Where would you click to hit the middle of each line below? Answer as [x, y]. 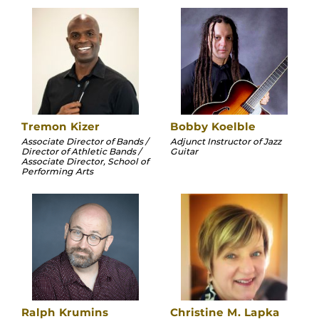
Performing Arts [57, 172]
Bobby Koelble [213, 127]
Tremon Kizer [61, 127]
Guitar [184, 152]
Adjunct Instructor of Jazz [226, 142]
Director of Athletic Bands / [81, 152]
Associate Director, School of [85, 162]
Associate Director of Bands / [85, 142]
